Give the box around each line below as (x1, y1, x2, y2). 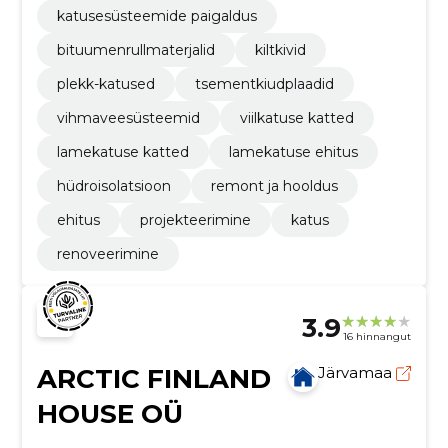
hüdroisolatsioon (56, 177, 171, 196)
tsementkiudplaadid (194, 75, 334, 94)
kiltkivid (254, 41, 306, 60)
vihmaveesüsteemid (56, 109, 200, 128)
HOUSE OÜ (36, 398, 183, 431)
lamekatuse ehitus (228, 143, 358, 162)
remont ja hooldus (210, 177, 338, 196)
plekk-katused (56, 75, 155, 94)
